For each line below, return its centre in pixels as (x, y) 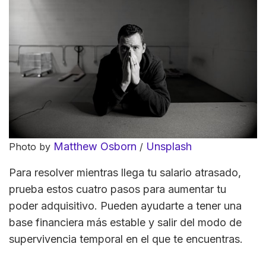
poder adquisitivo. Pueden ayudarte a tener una (125, 206)
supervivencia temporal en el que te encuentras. (126, 239)
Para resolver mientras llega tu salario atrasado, (125, 173)
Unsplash (169, 147)
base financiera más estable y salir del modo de (125, 223)
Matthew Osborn (95, 147)
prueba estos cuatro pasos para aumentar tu (118, 189)
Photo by (31, 147)
